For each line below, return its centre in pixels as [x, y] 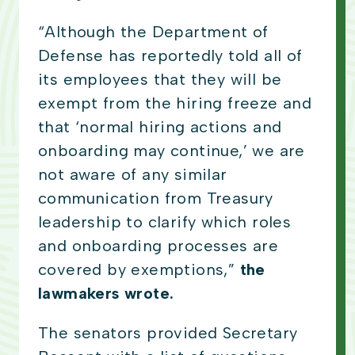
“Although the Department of [153, 32]
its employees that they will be [160, 80]
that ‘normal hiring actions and [160, 127]
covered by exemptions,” [137, 270]
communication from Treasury [156, 198]
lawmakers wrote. [109, 294]
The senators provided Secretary [168, 333]
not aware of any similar [133, 175]
